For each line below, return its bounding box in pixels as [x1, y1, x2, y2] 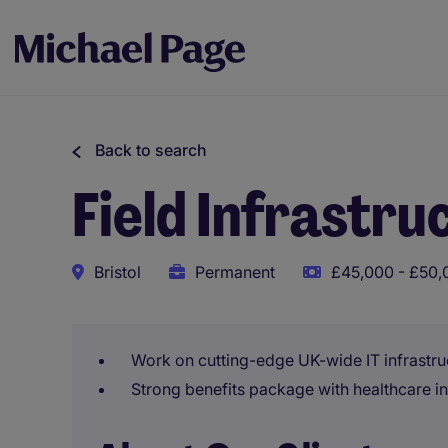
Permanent [195, 262, 275, 282]
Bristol [94, 262, 141, 282]
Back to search [95, 140, 207, 160]
